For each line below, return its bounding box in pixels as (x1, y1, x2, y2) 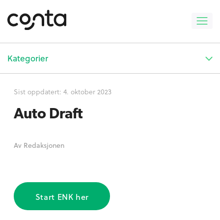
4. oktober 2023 (63, 86, 112, 97)
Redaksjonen (24, 139, 65, 150)
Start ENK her (35, 191, 89, 202)
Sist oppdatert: (14, 86, 64, 97)
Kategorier (7, 52, 48, 64)
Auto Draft (14, 104, 83, 122)
